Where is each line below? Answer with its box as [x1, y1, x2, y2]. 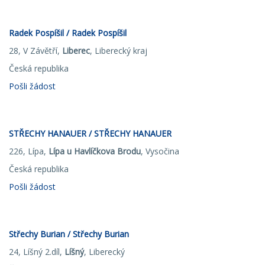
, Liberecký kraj [90, 45, 147, 56]
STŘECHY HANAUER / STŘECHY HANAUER [9, 128, 172, 139]
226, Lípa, [9, 146, 49, 157]
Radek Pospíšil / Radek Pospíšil [9, 27, 127, 38]
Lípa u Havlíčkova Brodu [49, 146, 141, 157]
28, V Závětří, [9, 45, 62, 56]
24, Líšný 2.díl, [9, 246, 64, 257]
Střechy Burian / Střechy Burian [9, 228, 129, 240]
